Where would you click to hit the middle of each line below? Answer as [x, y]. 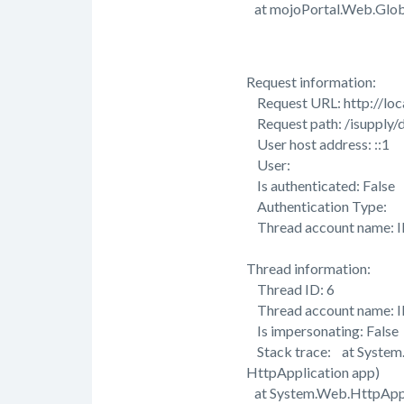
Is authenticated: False [321, 185]
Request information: [311, 81]
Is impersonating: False [322, 330]
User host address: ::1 [318, 143]
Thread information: [308, 268]
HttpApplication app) [313, 372]
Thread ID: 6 [290, 289]
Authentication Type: [318, 206]
